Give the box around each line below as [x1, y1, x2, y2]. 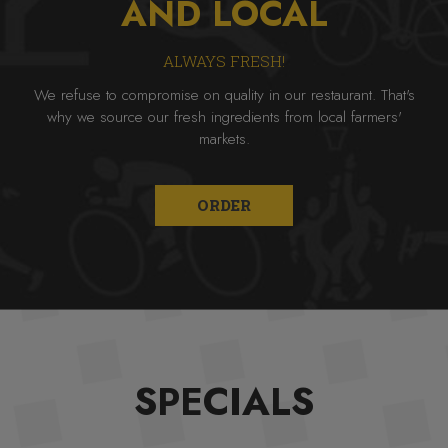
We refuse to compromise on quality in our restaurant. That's [33, 84, 415, 106]
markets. [198, 128, 250, 150]
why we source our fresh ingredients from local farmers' [46, 106, 402, 128]
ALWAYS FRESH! [163, 51, 285, 71]
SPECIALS [134, 375, 314, 429]
